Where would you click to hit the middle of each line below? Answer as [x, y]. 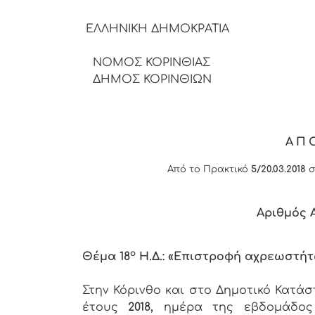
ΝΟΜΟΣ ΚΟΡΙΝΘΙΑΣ [146, 62]
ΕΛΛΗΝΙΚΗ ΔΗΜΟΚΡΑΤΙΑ [165, 28]
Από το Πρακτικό [209, 170]
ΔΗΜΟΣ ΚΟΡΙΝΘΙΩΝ [147, 79]
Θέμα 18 [106, 257]
